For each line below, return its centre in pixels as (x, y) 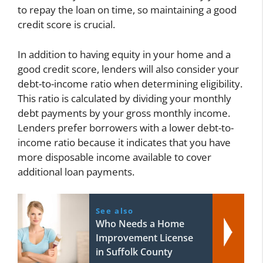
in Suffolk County (134, 252)
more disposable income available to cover (114, 157)
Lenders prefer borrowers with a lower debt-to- (126, 127)
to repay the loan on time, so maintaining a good (127, 10)
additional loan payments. (76, 171)
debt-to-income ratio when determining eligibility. (130, 83)
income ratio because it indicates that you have (124, 142)
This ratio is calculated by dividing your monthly (124, 98)
